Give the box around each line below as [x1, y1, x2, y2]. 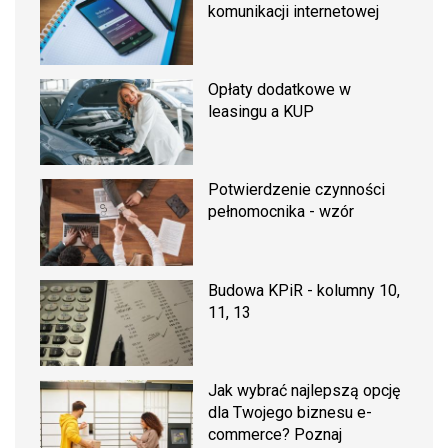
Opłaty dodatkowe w [208, 80, 352, 100]
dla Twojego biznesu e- [208, 402, 373, 422]
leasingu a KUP [208, 102, 315, 122]
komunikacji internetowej [208, 2, 380, 21]
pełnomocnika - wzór [208, 202, 355, 222]
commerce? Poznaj [208, 424, 343, 444]
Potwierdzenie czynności [208, 180, 386, 200]
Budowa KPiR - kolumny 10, [208, 280, 401, 300]
